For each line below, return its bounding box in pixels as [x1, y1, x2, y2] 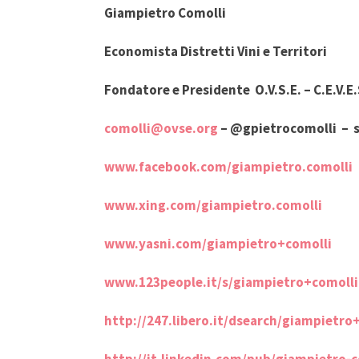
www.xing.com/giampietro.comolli [104, 196, 322, 214]
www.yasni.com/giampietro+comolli [104, 235, 332, 252]
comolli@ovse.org [104, 119, 218, 137]
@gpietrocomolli [230, 119, 337, 137]
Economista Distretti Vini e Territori [104, 42, 327, 60]
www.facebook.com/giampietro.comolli [104, 158, 353, 175]
